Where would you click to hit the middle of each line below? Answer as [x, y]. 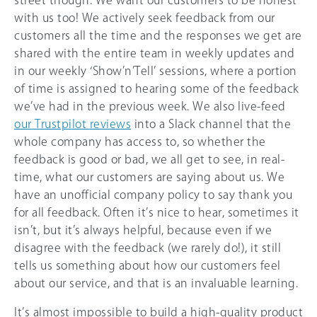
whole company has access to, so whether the [140, 142]
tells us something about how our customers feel [148, 266]
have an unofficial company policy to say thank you [153, 195]
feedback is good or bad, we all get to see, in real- [149, 160]
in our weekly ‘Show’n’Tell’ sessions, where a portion [156, 71]
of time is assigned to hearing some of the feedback [157, 89]
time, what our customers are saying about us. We [149, 177]
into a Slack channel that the [211, 124]
